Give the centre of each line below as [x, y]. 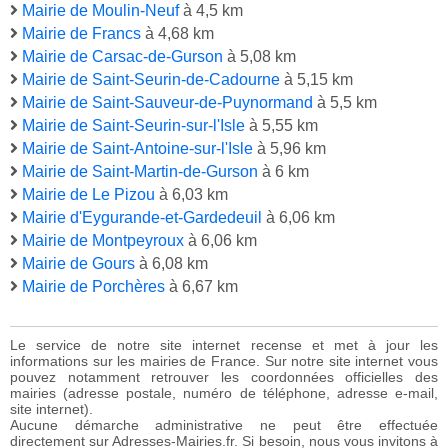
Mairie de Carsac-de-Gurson [122, 57]
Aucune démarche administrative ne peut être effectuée [224, 425]
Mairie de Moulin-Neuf [100, 11]
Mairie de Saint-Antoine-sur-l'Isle [137, 149]
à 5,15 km [316, 80]
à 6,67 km [201, 287]
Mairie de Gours [78, 264]
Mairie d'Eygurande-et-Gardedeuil [142, 218]
